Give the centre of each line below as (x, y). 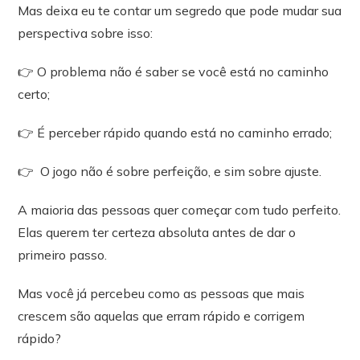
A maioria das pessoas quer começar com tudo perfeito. (180, 210)
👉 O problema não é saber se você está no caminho (174, 72)
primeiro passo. (63, 255)
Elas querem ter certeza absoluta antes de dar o (157, 233)
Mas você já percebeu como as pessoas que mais (162, 294)
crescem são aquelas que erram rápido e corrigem (162, 316)
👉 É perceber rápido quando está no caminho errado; (175, 133)
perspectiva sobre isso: (86, 33)
